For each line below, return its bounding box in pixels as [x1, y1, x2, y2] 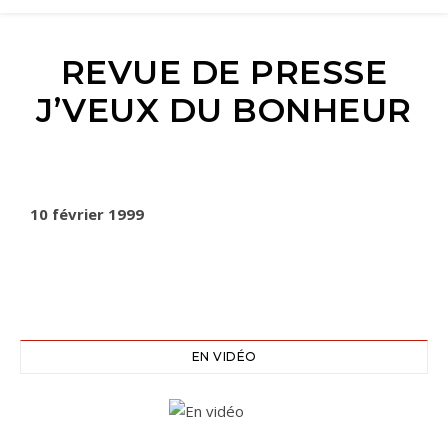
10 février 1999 [30, 204, 144, 224]
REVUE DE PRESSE [60, 52, 388, 92]
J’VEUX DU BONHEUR [36, 90, 412, 130]
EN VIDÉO [191, 349, 257, 364]
